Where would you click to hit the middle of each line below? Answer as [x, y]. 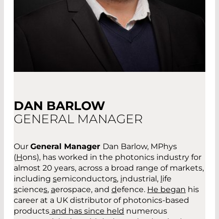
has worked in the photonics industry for [121, 157]
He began [166, 190]
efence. [132, 190]
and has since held [87, 211]
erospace [73, 190]
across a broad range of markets [139, 168]
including [33, 179]
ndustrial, [141, 179]
